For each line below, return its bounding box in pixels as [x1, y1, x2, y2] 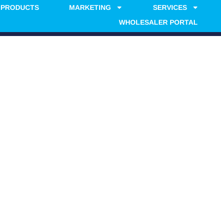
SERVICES [152, 3, 187, 11]
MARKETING [69, 3, 111, 11]
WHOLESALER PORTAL [118, 18, 198, 26]
